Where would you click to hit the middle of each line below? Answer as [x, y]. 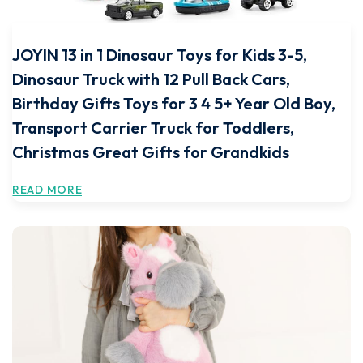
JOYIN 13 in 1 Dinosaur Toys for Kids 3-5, [160, 55]
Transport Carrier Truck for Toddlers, [153, 128]
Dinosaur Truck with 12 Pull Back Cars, [151, 79]
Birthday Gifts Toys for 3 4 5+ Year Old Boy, [174, 103]
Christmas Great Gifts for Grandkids [151, 152]
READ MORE [47, 190]
